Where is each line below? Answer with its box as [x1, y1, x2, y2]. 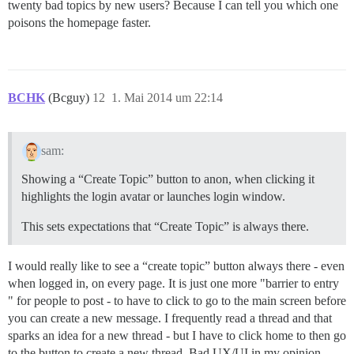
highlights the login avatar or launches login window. [21, 190, 285, 203]
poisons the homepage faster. [8, 16, 151, 30]
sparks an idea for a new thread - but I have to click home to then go [8, 329, 346, 342]
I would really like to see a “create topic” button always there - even [8, 259, 345, 273]
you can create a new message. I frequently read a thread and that [8, 311, 332, 325]
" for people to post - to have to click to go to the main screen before [8, 294, 346, 307]
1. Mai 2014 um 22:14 [111, 91, 223, 105]
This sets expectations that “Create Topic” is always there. [21, 220, 309, 233]
